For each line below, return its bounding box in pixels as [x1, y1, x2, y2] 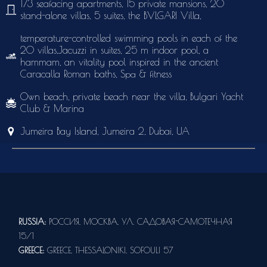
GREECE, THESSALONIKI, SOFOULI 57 [47, 246, 173, 256]
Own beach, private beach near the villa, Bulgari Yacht [20, 91, 243, 102]
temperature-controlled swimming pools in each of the [20, 33, 237, 44]
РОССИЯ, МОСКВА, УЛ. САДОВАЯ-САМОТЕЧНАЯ [49, 217, 233, 227]
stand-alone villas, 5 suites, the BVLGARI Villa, [20, 10, 201, 21]
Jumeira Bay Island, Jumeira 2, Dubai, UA [20, 126, 190, 136]
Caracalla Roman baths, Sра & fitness [20, 69, 172, 79]
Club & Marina [20, 103, 84, 114]
